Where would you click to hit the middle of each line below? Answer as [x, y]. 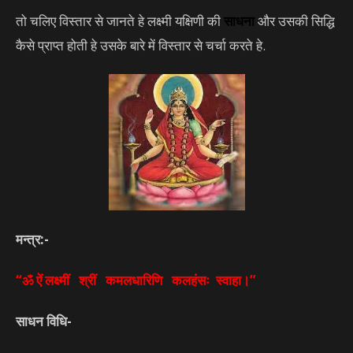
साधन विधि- [44, 321]
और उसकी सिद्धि [295, 21]
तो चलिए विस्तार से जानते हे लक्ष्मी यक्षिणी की [120, 21]
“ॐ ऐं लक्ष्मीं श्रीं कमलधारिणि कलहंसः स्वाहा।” [136, 281]
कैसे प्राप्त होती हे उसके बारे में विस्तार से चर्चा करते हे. [141, 46]
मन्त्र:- [32, 240]
